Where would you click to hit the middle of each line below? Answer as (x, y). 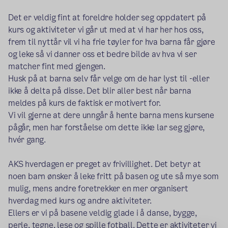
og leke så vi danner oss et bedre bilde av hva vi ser (103, 54)
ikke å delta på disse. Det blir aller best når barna (100, 91)
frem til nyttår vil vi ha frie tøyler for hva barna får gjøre (112, 42)
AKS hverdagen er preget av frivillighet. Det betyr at (105, 164)
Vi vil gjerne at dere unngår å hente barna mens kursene (111, 115)
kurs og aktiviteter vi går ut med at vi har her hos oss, (106, 30)
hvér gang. (27, 139)
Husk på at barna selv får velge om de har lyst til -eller (109, 78)
